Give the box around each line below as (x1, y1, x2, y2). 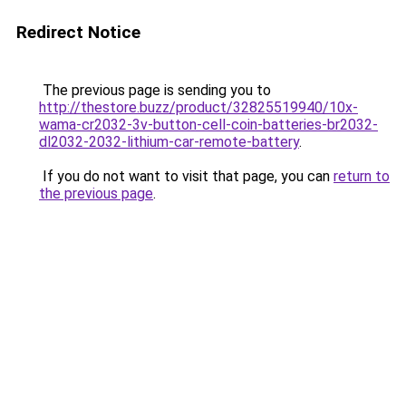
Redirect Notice (16, 22, 140, 43)
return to (333, 168, 390, 185)
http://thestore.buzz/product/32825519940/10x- (39, 99, 358, 116)
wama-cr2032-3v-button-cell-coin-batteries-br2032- (39, 116, 378, 133)
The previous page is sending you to (39, 82, 271, 99)
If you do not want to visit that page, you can (39, 168, 333, 185)
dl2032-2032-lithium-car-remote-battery (39, 133, 299, 150)
